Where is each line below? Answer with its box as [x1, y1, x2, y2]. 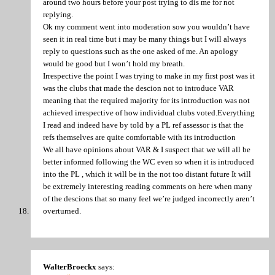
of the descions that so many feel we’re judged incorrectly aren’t [43, 193, 255, 203]
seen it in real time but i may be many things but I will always [43, 34, 246, 44]
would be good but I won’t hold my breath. [43, 58, 185, 68]
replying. [43, 9, 73, 19]
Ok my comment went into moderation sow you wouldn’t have [43, 21, 250, 31]
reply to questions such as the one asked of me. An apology [43, 46, 238, 56]
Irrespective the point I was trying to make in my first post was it [43, 71, 255, 80]
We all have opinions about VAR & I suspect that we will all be [43, 144, 250, 154]
